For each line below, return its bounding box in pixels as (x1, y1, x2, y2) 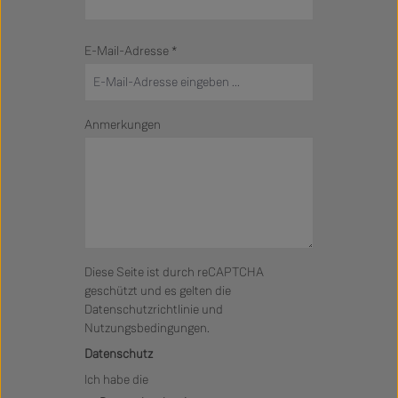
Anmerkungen (84, 115, 161, 133)
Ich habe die (84, 370, 151, 388)
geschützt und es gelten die (84, 282, 231, 299)
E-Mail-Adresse (84, 43, 171, 60)
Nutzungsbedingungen (84, 319, 207, 337)
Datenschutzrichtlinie (84, 300, 199, 318)
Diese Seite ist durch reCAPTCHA (84, 263, 264, 281)
